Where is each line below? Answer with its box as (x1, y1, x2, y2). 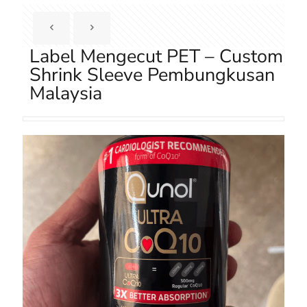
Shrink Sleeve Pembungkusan (29, 62, 275, 88)
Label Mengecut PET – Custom (29, 44, 283, 69)
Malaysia (29, 81, 102, 106)
